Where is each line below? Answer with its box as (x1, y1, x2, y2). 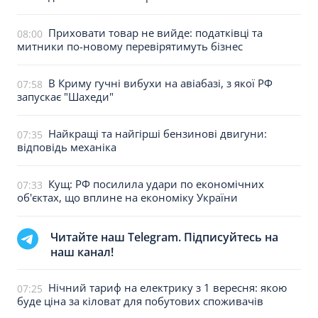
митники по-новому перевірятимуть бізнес (17, 39, 243, 53)
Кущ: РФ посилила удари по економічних (48, 177, 264, 191)
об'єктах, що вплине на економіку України (17, 190, 238, 204)
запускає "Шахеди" (17, 89, 114, 104)
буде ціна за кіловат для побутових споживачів (17, 294, 263, 308)
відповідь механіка (17, 140, 116, 154)
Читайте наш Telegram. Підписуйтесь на (50, 229, 278, 245)
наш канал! (50, 244, 114, 260)
